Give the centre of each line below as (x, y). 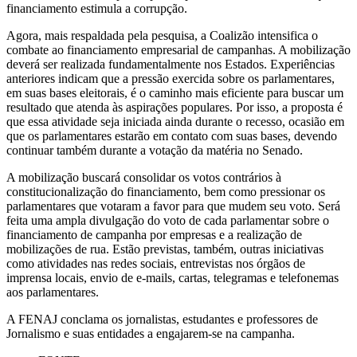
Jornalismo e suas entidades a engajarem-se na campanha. (151, 333)
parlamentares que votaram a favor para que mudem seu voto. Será (173, 206)
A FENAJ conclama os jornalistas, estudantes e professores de (162, 319)
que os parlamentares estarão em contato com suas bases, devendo (172, 135)
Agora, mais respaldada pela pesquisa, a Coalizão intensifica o (162, 35)
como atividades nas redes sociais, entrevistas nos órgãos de (156, 263)
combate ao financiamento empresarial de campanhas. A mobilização (178, 49)
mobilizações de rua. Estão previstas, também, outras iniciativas (165, 249)
